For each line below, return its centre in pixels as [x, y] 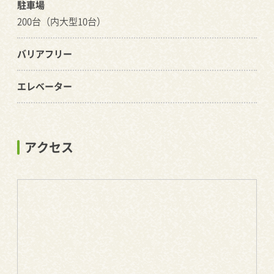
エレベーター [45, 86]
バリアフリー [45, 54]
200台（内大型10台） [61, 21]
